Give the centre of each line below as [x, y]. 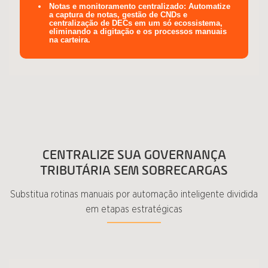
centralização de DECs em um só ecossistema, [136, 23]
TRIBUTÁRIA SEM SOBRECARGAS [134, 170]
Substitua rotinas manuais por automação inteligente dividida [134, 194]
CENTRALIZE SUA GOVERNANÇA [134, 155]
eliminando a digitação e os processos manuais [138, 31]
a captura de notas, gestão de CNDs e [118, 15]
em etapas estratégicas [134, 209]
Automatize [208, 6]
